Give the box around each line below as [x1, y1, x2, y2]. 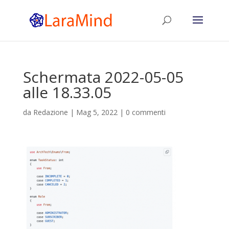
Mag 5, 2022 [76, 107, 118, 117]
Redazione [33, 107, 68, 117]
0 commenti [125, 107, 166, 117]
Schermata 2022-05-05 [22, 66, 184, 87]
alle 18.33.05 [22, 82, 111, 103]
